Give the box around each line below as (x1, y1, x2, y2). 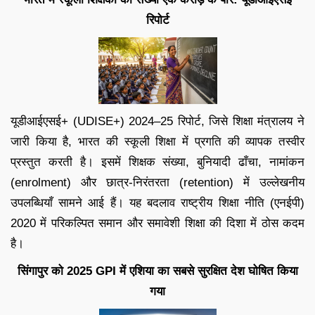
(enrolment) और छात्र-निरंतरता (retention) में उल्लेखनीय (11, 175, 304, 189)
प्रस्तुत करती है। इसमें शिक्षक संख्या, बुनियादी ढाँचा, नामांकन (11, 155, 304, 169)
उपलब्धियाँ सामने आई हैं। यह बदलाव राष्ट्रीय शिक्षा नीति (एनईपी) (11, 195, 304, 210)
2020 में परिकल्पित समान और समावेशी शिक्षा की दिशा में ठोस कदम (11, 216, 304, 230)
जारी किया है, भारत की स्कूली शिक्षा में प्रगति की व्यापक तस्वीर (11, 134, 304, 148)
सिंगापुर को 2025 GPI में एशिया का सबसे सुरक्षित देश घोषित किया (17, 264, 298, 278)
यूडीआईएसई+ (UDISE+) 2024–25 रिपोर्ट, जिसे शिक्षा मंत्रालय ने (11, 114, 304, 128)
